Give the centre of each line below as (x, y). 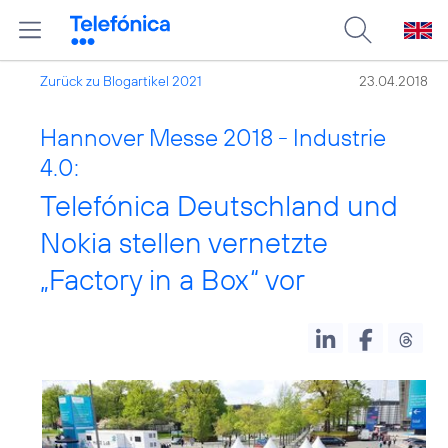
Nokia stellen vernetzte (184, 242)
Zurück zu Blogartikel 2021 (121, 81)
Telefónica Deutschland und (219, 205)
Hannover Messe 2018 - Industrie (213, 137)
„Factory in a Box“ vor (172, 279)
